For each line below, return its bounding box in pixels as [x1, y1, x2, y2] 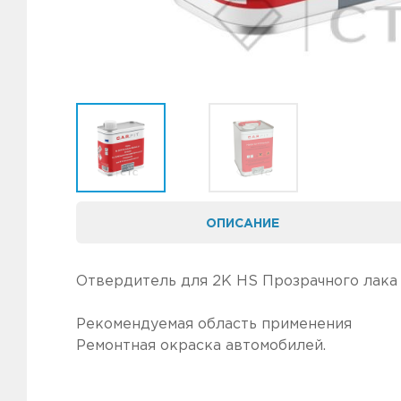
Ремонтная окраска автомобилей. [76, 337, 326, 353]
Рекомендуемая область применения [76, 315, 352, 331]
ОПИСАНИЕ [205, 216, 279, 229]
